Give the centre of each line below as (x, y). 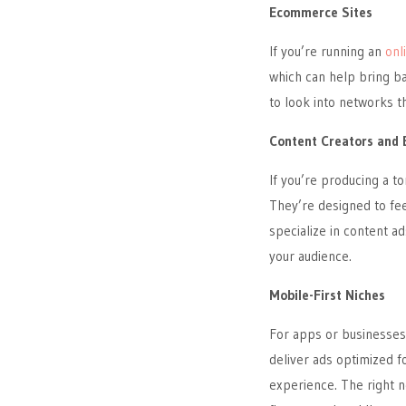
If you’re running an (327, 51)
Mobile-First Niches (327, 295)
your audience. (310, 256)
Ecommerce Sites (321, 12)
